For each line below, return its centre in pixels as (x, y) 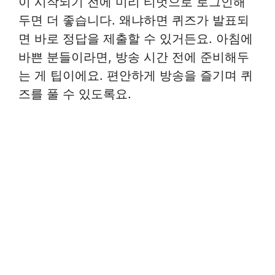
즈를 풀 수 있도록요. (75, 93)
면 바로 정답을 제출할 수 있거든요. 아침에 (136, 38)
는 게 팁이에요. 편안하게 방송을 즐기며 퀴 (136, 75)
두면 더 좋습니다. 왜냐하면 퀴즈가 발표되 (134, 20)
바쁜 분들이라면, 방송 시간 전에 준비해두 (134, 56)
